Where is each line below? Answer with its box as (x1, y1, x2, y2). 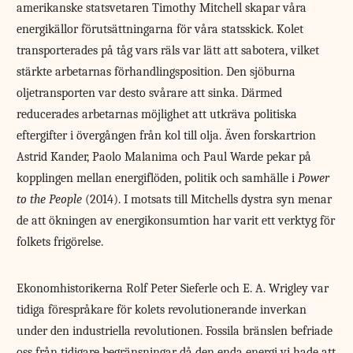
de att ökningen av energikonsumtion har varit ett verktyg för (17, 213, 336, 228)
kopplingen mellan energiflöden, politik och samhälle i (17, 170, 299, 185)
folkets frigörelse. (17, 234, 104, 249)
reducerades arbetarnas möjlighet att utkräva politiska (17, 106, 298, 121)
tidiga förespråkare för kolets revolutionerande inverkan (17, 302, 307, 317)
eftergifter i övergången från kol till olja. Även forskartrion (17, 128, 317, 143)
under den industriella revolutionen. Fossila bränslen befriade (17, 323, 333, 338)
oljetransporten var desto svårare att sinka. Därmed (17, 85, 283, 100)
